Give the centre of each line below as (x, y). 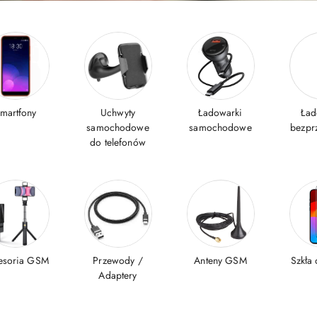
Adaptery (118, 275)
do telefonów (118, 142)
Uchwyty (118, 113)
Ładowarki (220, 113)
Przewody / (118, 260)
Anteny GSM (220, 260)
